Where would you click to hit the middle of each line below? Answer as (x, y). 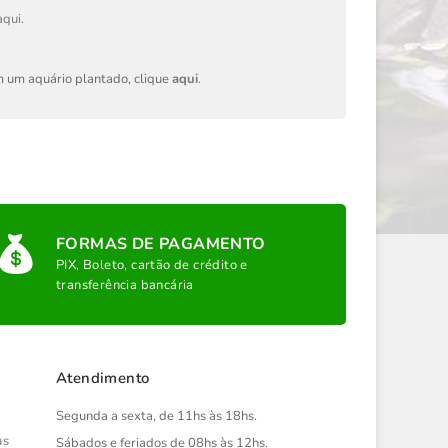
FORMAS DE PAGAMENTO (160, 244)
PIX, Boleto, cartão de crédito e (151, 265)
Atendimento (103, 378)
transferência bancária (124, 285)
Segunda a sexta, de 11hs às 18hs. (156, 416)
